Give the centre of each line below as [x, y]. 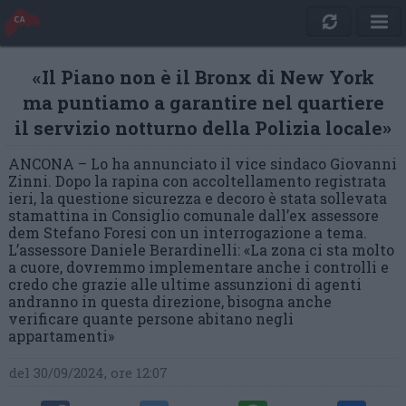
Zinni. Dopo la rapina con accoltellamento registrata [197, 181]
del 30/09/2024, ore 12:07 [89, 372]
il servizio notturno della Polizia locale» [203, 128]
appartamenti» [61, 336]
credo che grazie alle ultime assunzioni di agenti [185, 284]
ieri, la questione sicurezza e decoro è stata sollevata [198, 198]
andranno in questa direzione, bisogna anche [170, 301]
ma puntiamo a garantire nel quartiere [203, 102]
